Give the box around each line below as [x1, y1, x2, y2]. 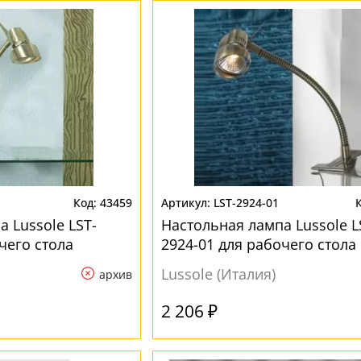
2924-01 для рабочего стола [160, 234, 356, 254]
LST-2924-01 [213, 195, 279, 210]
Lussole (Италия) [160, 264, 276, 284]
